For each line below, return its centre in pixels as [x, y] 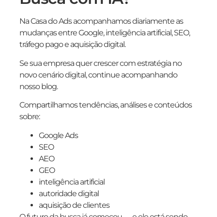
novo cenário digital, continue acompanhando [98, 75]
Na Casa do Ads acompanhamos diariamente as [101, 21]
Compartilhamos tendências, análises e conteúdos [106, 105]
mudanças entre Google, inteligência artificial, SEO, [105, 33]
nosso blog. [39, 86]
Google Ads [58, 135]
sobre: [30, 117]
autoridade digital [69, 193]
